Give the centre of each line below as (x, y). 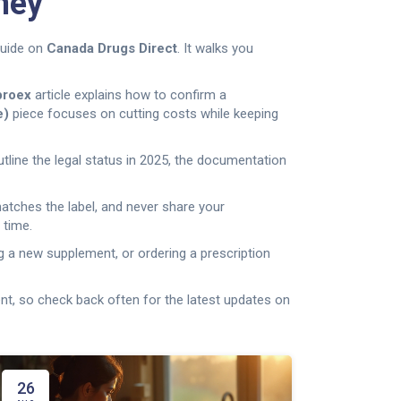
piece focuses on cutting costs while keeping (144, 114)
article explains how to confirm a (129, 95)
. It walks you (215, 48)
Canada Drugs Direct (112, 48)
